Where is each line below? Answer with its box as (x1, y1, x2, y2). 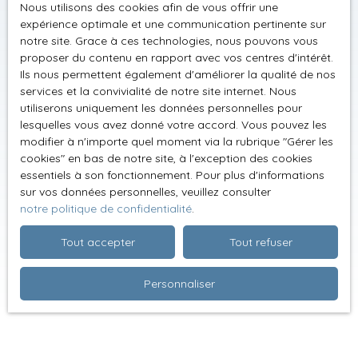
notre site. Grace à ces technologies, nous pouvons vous (20, 34, 318, 48)
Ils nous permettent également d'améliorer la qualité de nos (20, 67, 336, 82)
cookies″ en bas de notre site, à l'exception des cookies (20, 151, 312, 165)
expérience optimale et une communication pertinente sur (20, 17, 326, 31)
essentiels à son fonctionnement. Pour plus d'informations (20, 168, 324, 182)
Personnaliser (143, 276, 215, 291)
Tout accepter (60, 234, 135, 249)
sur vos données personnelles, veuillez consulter (20, 185, 271, 199)
